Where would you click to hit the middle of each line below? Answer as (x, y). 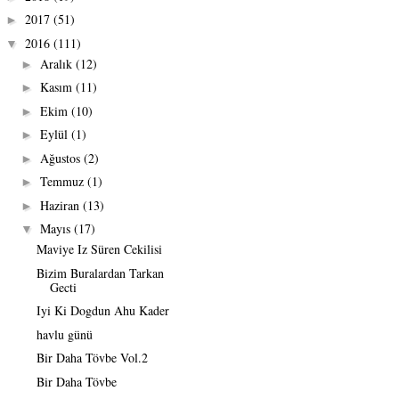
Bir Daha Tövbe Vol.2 (92, 358)
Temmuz (63, 182)
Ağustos (61, 158)
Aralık (57, 63)
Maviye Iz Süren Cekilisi (99, 249)
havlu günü (64, 334)
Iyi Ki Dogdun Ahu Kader (102, 311)
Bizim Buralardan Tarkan (100, 273)
